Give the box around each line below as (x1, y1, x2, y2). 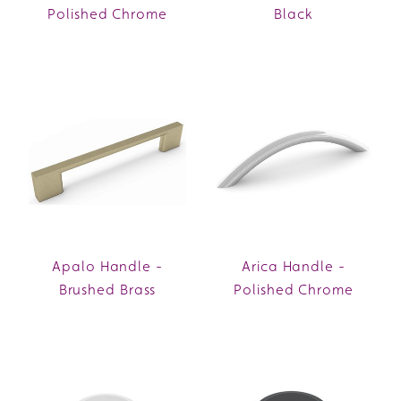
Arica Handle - (242, 257, 346, 275)
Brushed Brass (58, 280, 157, 298)
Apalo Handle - (52, 257, 163, 275)
